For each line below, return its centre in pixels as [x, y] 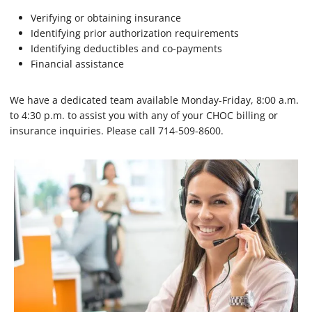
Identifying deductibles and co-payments [126, 49]
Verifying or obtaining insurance [106, 18]
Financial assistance [77, 64]
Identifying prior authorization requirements [135, 33]
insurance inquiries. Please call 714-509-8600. [117, 131]
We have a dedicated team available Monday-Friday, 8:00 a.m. [154, 100]
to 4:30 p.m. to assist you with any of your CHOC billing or [144, 116]
